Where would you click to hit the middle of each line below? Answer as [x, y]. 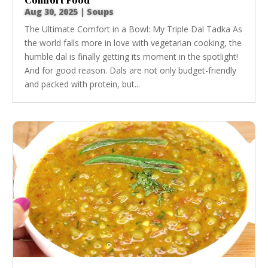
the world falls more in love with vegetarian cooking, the [133, 42]
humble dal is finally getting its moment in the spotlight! [132, 56]
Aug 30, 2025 [51, 11]
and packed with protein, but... [83, 84]
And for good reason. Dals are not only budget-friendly [131, 70]
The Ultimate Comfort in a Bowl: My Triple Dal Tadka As [134, 29]
